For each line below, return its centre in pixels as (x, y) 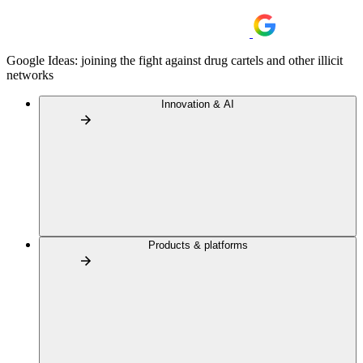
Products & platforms (198, 245)
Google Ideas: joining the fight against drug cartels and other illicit (175, 60)
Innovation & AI (198, 104)
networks (30, 75)
